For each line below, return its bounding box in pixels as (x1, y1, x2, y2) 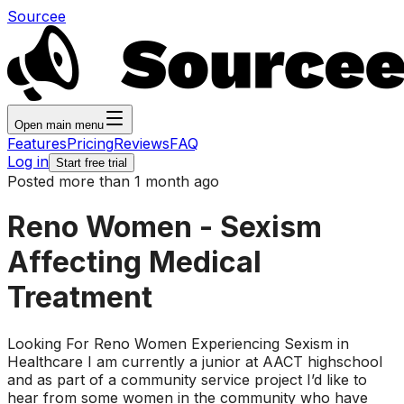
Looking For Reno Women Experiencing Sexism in (7, 334, 349, 353)
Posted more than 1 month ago (7, 172, 219, 190)
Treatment (7, 280, 152, 316)
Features (7, 134, 67, 152)
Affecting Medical (7, 244, 262, 280)
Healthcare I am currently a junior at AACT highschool (7, 352, 382, 371)
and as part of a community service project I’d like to (7, 370, 367, 389)
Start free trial (56, 156, 127, 170)
